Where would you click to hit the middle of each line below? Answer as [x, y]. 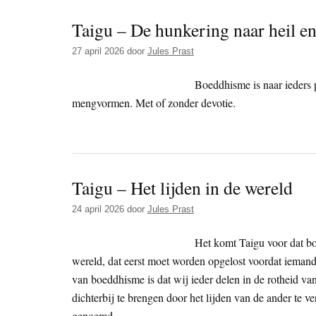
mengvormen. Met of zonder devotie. [154, 103]
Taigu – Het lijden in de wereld [182, 188]
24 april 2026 [98, 209]
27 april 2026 [98, 51]
